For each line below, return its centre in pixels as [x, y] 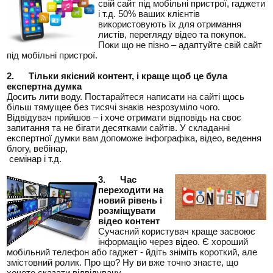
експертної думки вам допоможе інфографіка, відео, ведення [134, 138]
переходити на [131, 190]
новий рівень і [130, 200]
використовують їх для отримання [170, 24]
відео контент [129, 221]
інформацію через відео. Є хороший [173, 242]
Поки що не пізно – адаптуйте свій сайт [180, 45]
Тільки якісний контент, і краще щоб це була [128, 76]
